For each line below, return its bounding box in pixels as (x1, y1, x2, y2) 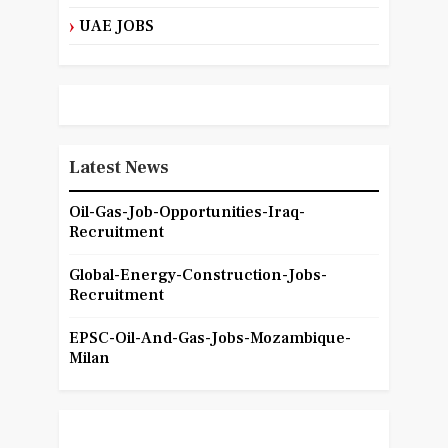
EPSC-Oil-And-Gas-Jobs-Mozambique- (68, 328, 351, 349)
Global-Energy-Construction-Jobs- (68, 265, 327, 286)
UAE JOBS (78, 16, 154, 37)
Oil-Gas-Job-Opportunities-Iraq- (68, 202, 305, 223)
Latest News (68, 156, 169, 180)
